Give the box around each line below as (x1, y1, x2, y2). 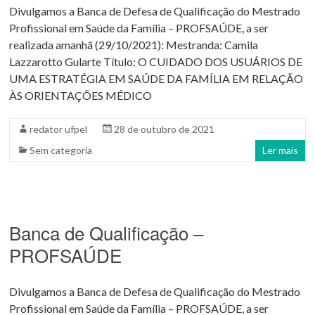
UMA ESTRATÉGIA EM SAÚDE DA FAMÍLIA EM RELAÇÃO (9, 72, 304, 86)
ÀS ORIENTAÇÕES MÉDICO (9, 89, 153, 103)
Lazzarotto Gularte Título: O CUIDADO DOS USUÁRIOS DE (9, 55, 303, 69)
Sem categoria (30, 144, 93, 157)
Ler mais (262, 144, 298, 157)
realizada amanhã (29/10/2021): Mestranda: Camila (9, 38, 259, 52)
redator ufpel (30, 123, 88, 136)
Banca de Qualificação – (9, 219, 204, 246)
